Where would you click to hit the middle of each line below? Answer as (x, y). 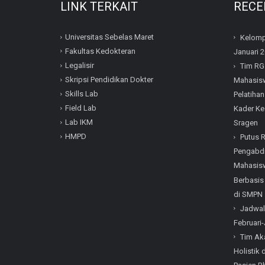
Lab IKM (79, 122)
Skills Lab (82, 94)
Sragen (245, 123)
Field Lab (81, 108)
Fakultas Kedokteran (100, 51)
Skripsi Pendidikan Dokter (109, 80)
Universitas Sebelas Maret (109, 37)
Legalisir (80, 65)
